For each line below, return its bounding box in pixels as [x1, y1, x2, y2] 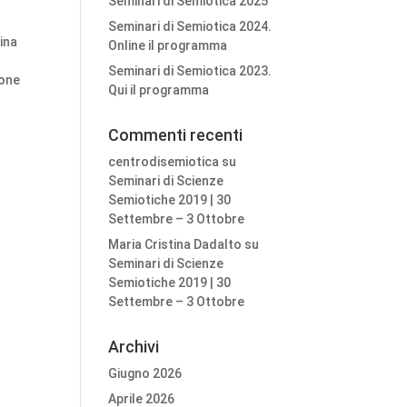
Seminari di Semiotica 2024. [108, 19, 273, 34]
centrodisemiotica [108, 154, 220, 169]
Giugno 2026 [108, 366, 183, 381]
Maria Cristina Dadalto [108, 237, 243, 252]
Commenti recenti [108, 125, 243, 144]
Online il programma [108, 38, 228, 53]
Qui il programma [108, 83, 210, 97]
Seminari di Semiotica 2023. [108, 64, 273, 78]
